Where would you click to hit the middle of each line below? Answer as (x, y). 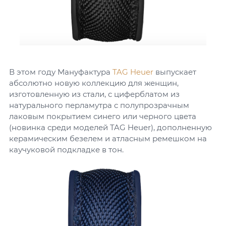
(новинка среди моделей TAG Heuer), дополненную (110, 127)
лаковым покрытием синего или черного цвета (103, 116)
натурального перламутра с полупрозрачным (99, 105)
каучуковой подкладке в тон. (66, 150)
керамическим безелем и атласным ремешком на (108, 138)
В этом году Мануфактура (61, 72)
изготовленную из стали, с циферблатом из (94, 94)
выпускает (175, 72)
